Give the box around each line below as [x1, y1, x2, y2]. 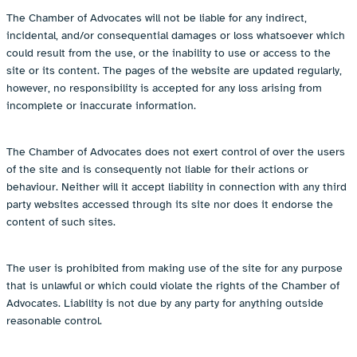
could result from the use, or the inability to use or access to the [6, 46, 331, 61]
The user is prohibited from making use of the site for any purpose [6, 261, 343, 276]
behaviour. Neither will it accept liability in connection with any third [6, 180, 347, 194]
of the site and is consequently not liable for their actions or [6, 163, 308, 177]
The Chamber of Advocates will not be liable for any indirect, [6, 11, 307, 25]
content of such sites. [6, 215, 123, 229]
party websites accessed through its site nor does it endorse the [6, 198, 333, 212]
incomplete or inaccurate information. [6, 99, 203, 113]
